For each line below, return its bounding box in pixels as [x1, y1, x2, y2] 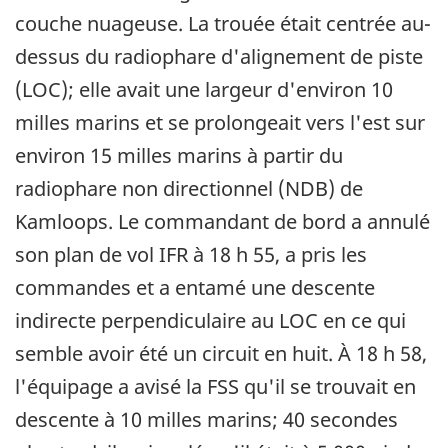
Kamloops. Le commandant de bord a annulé [15, 208, 430, 236]
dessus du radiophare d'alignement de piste [15, 43, 423, 71]
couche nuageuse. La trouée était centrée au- [15, 10, 431, 38]
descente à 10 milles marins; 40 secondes [15, 406, 398, 434]
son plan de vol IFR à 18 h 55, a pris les [15, 241, 367, 269]
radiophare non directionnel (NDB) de [15, 175, 363, 203]
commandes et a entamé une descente [15, 274, 375, 302]
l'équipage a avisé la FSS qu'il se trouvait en [15, 373, 416, 401]
